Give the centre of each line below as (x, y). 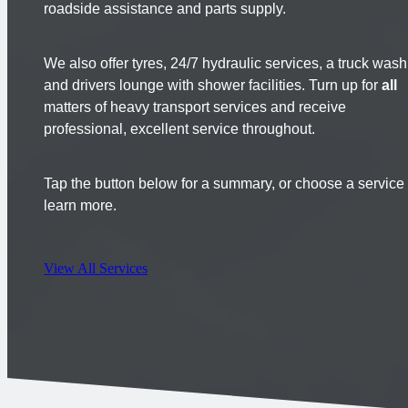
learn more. (80, 206)
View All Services (96, 269)
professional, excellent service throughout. (179, 129)
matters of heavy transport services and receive (195, 107)
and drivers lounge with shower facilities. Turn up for (213, 86)
